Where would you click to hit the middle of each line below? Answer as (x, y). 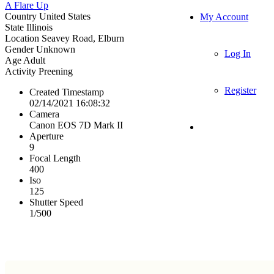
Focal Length (55, 158)
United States (65, 16)
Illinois (39, 27)
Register (240, 90)
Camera (44, 114)
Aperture (46, 136)
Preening (56, 71)
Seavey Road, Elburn (83, 38)
